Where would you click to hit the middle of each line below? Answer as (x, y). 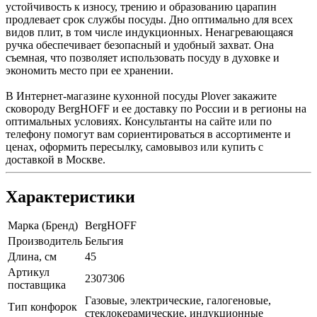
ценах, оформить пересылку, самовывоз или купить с (134, 146)
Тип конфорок (42, 306)
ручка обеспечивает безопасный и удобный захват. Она (140, 45)
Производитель (45, 241)
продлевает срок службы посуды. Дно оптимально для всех (149, 19)
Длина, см (32, 256)
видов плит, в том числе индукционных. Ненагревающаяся (149, 32)
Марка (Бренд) (43, 225)
